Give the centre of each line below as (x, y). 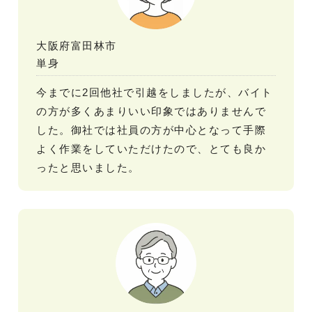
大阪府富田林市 (77, 45)
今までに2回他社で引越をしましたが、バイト (155, 92)
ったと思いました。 (88, 167)
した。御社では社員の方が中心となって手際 (151, 130)
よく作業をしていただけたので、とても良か (151, 148)
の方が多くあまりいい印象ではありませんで (151, 111)
